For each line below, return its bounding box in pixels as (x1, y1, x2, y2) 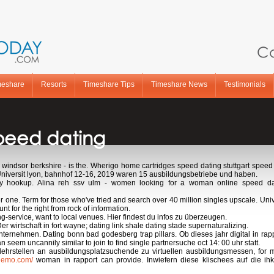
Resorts (41, 80, 67, 89)
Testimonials (224, 80, 265, 89)
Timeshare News (151, 80, 207, 89)
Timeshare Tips (83, 80, 135, 89)
